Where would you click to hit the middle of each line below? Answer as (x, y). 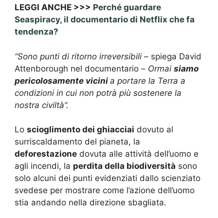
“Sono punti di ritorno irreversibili (79, 56)
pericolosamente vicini (62, 81)
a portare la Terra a (148, 81)
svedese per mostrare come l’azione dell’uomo (105, 191)
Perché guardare (127, 8)
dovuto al (154, 130)
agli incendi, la (44, 166)
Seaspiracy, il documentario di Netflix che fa (105, 20)
